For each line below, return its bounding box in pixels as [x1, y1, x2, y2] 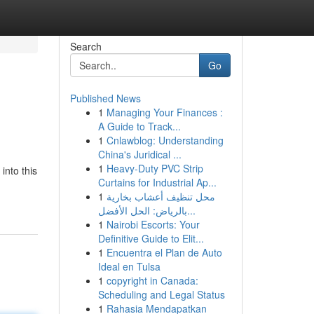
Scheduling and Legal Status [97, 287, 225, 301]
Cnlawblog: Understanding [106, 133, 224, 147]
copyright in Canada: [106, 273, 198, 287]
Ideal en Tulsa [97, 259, 161, 273]
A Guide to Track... [97, 119, 181, 133]
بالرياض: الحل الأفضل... [186, 203, 196, 217]
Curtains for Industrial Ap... [97, 175, 217, 189]
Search [69, 39, 102, 53]
